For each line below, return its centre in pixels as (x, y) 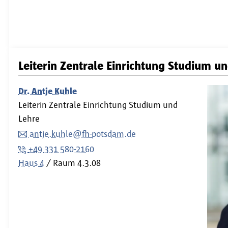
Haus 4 (31, 164)
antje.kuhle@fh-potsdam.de (83, 135)
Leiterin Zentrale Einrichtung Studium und (98, 106)
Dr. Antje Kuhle (48, 92)
